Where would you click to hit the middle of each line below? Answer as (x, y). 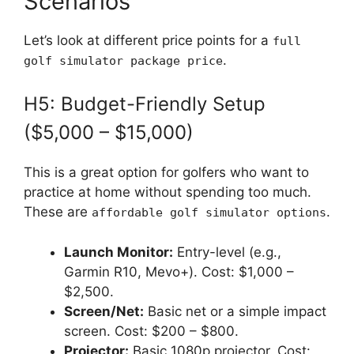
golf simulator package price (123, 60)
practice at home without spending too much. (168, 192)
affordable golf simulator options (209, 213)
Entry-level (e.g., (227, 252)
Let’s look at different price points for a (148, 40)
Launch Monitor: (119, 252)
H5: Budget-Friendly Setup (145, 104)
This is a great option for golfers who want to (166, 173)
